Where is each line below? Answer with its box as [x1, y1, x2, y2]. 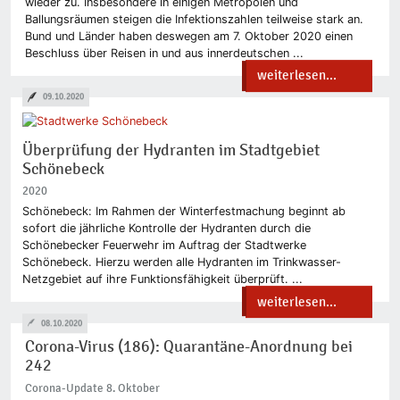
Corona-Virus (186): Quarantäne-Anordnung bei [25, 337, 353, 357]
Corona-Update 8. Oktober [25, 380, 160, 395]
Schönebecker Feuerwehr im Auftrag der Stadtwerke [21, 238, 306, 253]
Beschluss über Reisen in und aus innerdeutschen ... [25, 46, 304, 60]
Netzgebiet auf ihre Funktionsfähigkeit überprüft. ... [21, 272, 303, 287]
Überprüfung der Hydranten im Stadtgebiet [21, 140, 320, 160]
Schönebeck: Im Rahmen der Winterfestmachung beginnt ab [21, 204, 346, 219]
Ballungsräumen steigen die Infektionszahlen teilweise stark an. [25, 12, 363, 26]
